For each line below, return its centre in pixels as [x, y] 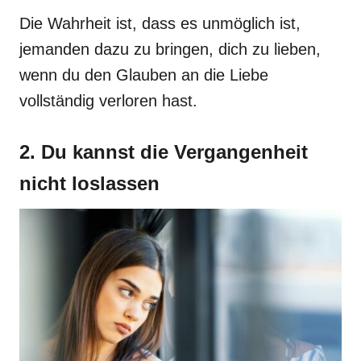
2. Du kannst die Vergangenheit [164, 152]
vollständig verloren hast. [108, 101]
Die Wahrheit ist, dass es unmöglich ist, [160, 23]
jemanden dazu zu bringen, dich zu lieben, [170, 49]
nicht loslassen [89, 183]
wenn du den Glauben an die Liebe [144, 75]
